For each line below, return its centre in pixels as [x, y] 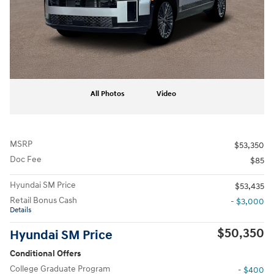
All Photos [108, 94]
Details [20, 210]
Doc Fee [26, 159]
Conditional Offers [45, 253]
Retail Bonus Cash [43, 200]
